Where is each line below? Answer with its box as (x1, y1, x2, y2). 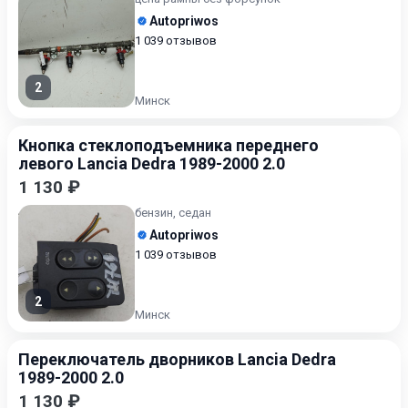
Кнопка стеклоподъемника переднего (18, 136, 319, 155)
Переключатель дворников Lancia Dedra (18, 350, 336, 369)
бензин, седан (135, 206, 211, 219)
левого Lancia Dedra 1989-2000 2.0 (18, 154, 285, 173)
